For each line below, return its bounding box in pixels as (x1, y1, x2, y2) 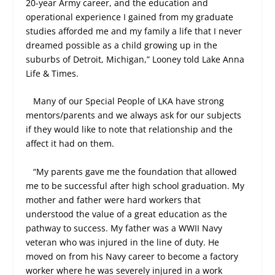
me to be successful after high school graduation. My (26, 179, 245, 192)
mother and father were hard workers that (26, 193, 201, 206)
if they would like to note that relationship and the (26, 123, 233, 136)
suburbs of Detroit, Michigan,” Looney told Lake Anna (26, 53, 245, 65)
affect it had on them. (26, 137, 115, 150)
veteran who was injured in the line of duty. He (26, 236, 220, 248)
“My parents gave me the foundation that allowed (33, 165, 238, 177)
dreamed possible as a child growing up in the (26, 39, 218, 51)
